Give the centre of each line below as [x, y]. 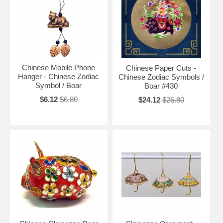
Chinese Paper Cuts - [161, 68]
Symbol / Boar [59, 85]
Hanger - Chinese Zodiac [59, 76]
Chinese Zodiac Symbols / [161, 77]
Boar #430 [161, 86]
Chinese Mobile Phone [59, 67]
